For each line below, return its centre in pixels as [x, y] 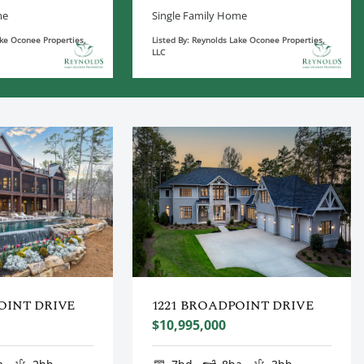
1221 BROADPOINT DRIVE [232, 306]
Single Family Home [199, 15]
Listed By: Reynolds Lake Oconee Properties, [238, 39]
